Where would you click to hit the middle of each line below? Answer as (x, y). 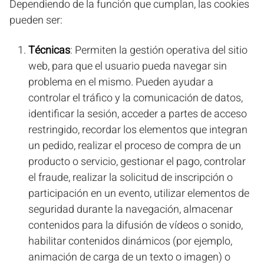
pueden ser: (36, 20)
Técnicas (49, 50)
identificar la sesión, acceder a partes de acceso (138, 114)
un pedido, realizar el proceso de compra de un (135, 146)
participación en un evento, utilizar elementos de (139, 194)
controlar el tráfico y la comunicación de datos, (136, 98)
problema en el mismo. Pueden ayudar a (121, 82)
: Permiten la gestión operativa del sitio (159, 50)
